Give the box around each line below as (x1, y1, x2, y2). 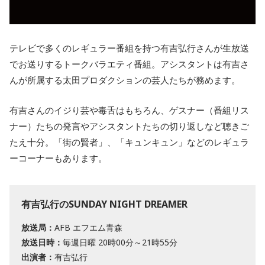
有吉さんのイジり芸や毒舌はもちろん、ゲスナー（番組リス (9, 104, 249, 116)
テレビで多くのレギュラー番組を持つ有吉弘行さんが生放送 (9, 42, 249, 54)
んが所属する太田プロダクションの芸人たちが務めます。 (9, 74, 240, 86)
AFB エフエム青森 (54, 222, 122, 233)
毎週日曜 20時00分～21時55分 (63, 237, 177, 248)
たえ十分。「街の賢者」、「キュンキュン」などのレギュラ (9, 136, 249, 148)
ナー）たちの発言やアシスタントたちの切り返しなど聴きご (9, 120, 249, 132)
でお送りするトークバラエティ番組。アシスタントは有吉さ (9, 58, 249, 70)
